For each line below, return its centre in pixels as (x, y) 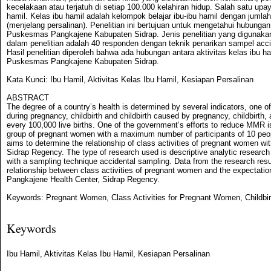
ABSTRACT (28, 98)
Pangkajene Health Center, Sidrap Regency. (83, 180)
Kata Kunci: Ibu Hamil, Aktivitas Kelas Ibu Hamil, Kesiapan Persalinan (130, 80)
